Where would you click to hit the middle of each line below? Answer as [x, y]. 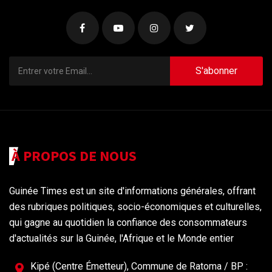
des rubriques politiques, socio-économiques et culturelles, [135, 207]
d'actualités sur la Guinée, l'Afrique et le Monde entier [121, 239]
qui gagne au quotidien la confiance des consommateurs [128, 223]
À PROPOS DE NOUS [74, 156]
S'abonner [216, 71]
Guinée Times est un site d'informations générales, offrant [132, 191]
